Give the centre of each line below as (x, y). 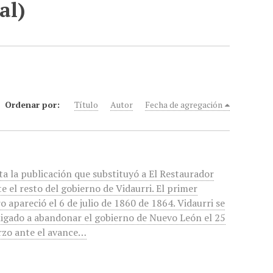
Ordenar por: (34, 105)
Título (87, 105)
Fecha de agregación (184, 105)
